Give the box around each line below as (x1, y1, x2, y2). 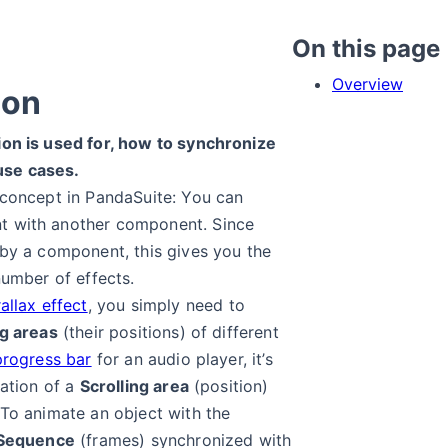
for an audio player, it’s (91, 349, 273, 369)
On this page (292, 34, 440, 63)
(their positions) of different (57, 322, 279, 342)
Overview (332, 74, 403, 94)
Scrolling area (79, 376, 189, 396)
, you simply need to (87, 295, 245, 315)
